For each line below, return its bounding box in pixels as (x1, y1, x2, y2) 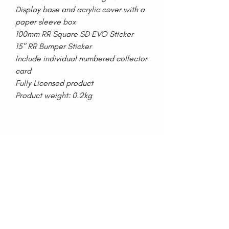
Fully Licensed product (15, 78, 93, 88)
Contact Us (91, 199, 119, 206)
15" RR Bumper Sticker (15, 41, 91, 51)
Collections (10, 168, 39, 175)
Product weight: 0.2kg (15, 90, 92, 100)
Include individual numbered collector (15, 54, 147, 63)
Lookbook (91, 153, 114, 160)
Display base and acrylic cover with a (15, 5, 145, 14)
